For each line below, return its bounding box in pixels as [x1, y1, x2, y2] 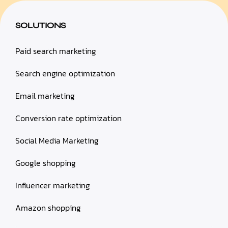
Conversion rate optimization [15, 112, 122, 125]
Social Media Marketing [15, 134, 99, 147]
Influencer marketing [15, 179, 90, 192]
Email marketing [15, 90, 75, 102]
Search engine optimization [15, 67, 115, 80]
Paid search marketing [15, 45, 96, 58]
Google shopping [15, 157, 76, 169]
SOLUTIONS [15, 20, 66, 31]
